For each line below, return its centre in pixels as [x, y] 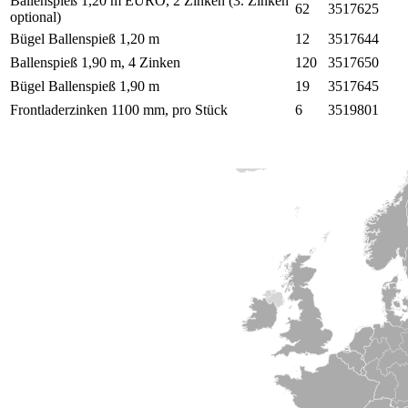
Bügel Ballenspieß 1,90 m [85, 87]
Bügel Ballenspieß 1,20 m [85, 39]
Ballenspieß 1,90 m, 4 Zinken [95, 63]
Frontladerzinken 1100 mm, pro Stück [119, 110]
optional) [36, 17]
